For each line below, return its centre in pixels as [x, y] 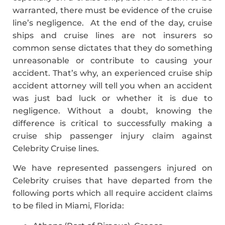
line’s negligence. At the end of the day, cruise [113, 23]
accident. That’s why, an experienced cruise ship [113, 73]
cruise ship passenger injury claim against [113, 136]
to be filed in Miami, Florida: [68, 206]
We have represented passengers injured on [113, 168]
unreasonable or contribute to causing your [113, 60]
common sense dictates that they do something [113, 48]
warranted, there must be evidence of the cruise [113, 10]
